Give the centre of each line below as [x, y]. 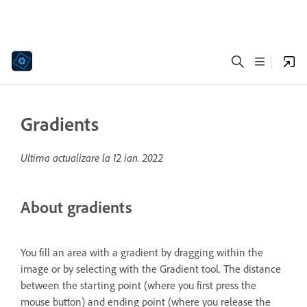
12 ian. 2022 [138, 158]
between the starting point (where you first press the [138, 285]
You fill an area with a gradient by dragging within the [142, 252]
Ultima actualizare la [67, 158]
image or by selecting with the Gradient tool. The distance [151, 269]
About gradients [76, 207]
